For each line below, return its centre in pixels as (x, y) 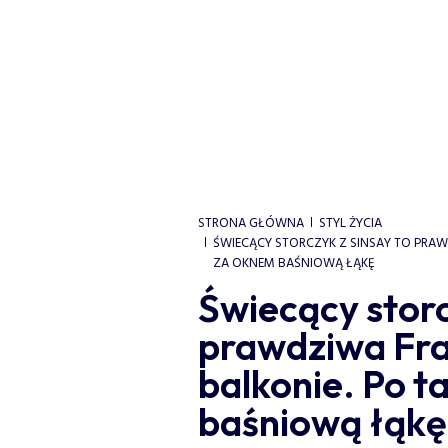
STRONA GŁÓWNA (250, 223)
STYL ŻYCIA (350, 223)
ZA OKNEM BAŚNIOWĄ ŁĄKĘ (293, 263)
